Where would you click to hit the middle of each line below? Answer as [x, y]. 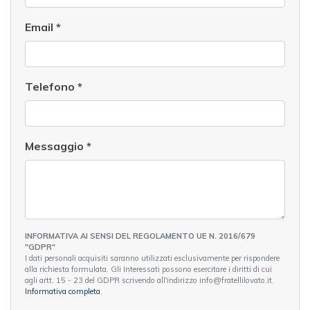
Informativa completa [63, 291]
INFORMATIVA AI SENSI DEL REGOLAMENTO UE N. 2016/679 [140, 236]
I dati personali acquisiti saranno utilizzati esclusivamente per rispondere [152, 258]
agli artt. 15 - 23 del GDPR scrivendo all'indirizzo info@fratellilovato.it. [237, 280]
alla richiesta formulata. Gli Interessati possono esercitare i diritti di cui [148, 269]
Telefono [51, 86]
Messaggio [56, 146]
